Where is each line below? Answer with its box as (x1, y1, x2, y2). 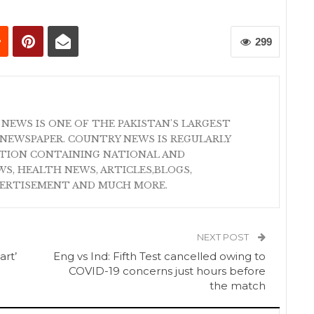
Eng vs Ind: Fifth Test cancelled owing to (53, 249, 266, 263)
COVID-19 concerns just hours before (69, 264, 266, 278)
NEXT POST (197, 231, 252, 243)
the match (210, 278, 266, 292)
